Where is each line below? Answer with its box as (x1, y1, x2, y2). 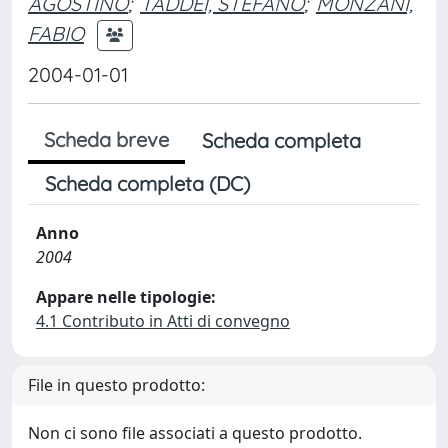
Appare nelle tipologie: (36, 286, 216, 308)
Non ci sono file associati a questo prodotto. (28, 422, 362, 444)
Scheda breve (44, 127, 169, 152)
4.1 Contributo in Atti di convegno (36, 310, 290, 332)
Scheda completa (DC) (45, 171, 250, 196)
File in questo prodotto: (28, 374, 205, 396)
